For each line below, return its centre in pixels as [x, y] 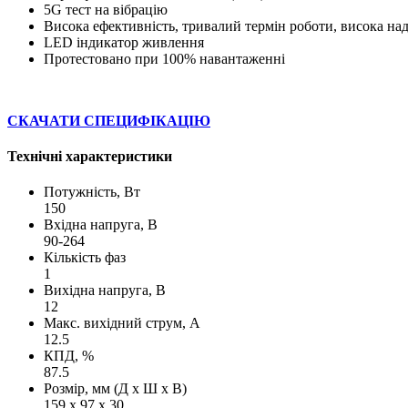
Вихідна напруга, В [105, 291]
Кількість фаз [85, 258]
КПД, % [69, 356]
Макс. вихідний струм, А [122, 323]
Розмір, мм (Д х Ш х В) [115, 389]
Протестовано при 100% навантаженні [164, 58]
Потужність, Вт [92, 192]
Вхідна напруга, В [101, 225]
